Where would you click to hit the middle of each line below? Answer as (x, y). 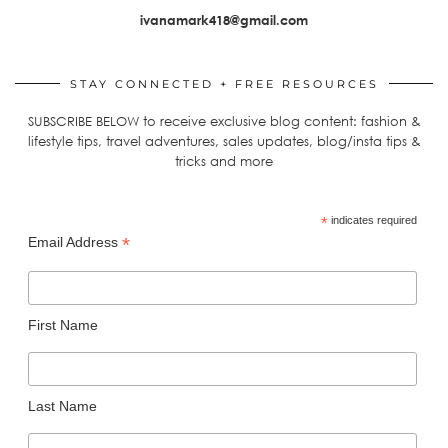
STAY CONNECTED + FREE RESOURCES (224, 83)
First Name (62, 324)
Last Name (62, 406)
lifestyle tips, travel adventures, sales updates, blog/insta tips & (224, 140)
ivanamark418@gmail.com (224, 19)
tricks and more (224, 160)
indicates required (372, 219)
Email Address (74, 241)
